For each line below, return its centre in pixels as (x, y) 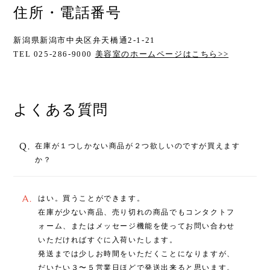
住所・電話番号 (67, 12)
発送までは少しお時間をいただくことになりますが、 (137, 254)
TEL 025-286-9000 (54, 54)
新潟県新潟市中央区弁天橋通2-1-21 (84, 40)
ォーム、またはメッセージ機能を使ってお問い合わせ (137, 226)
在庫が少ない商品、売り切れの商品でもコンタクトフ (137, 212)
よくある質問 (61, 110)
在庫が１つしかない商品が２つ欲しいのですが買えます (138, 146)
